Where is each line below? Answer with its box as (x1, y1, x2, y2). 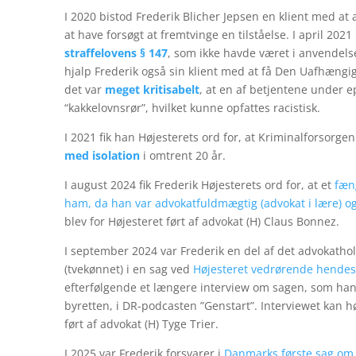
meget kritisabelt (105, 81, 199, 97)
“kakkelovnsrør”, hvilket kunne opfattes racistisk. (64, 99, 323, 115)
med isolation (64, 147, 140, 163)
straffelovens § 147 (64, 44, 168, 60)
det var (64, 81, 105, 97)
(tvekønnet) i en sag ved (64, 261, 193, 277)
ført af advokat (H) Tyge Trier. (64, 315, 219, 331)
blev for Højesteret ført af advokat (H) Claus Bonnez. (64, 213, 339, 229)
